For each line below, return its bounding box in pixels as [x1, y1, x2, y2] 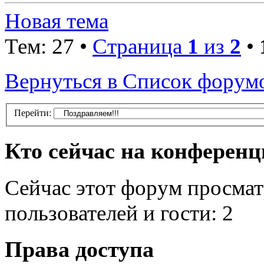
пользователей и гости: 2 [5, 200, 233, 225]
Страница [93, 34, 187, 58]
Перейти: [14, 108, 51, 118]
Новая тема [5, 8, 108, 33]
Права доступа [5, 237, 154, 262]
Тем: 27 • [5, 34, 93, 58]
